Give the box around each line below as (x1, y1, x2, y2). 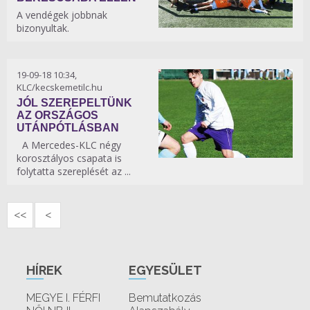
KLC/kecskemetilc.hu (17, 80, 102, 93)
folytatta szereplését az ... (17, 164, 131, 178)
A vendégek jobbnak (17, 8, 107, 21)
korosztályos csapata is (17, 151, 122, 165)
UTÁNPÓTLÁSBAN (17, 121, 119, 134)
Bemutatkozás (129, 291, 201, 304)
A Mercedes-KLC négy (17, 138, 121, 152)
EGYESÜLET (129, 262, 202, 277)
